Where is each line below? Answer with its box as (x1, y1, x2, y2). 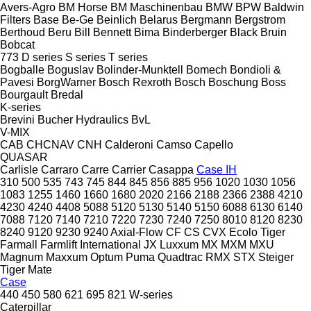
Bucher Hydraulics (37, 113, 128, 126)
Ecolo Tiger (229, 226, 285, 238)
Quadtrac (158, 251, 203, 263)
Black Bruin (230, 26, 287, 38)
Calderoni (105, 138, 153, 151)
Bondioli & (230, 63, 281, 76)
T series (108, 51, 148, 63)
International (80, 238, 141, 251)
